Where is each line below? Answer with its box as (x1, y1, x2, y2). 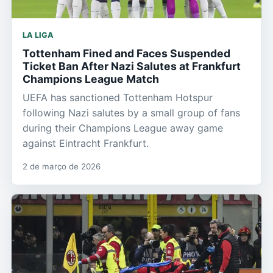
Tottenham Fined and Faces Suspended (23, 46, 230, 60)
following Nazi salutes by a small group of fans (23, 106, 240, 119)
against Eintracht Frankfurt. (23, 136, 149, 149)
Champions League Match (23, 72, 159, 85)
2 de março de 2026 (23, 161, 101, 171)
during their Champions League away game (23, 121, 223, 134)
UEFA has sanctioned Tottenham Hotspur (23, 91, 213, 104)
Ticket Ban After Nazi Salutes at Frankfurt (23, 59, 241, 73)
